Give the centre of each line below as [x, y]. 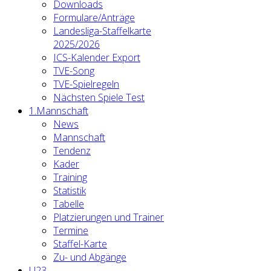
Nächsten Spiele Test [99, 97]
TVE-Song [74, 71]
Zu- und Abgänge [90, 257]
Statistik [70, 191]
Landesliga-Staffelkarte [102, 31]
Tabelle [69, 204]
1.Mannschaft [59, 111]
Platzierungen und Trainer [109, 217]
